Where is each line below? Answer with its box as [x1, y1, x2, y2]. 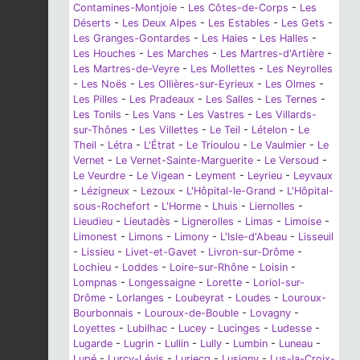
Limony [174, 230, 209, 243]
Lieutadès [124, 215, 170, 227]
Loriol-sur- [253, 276, 305, 288]
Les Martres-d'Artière [220, 47, 324, 59]
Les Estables [208, 16, 270, 29]
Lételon [252, 123, 287, 136]
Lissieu [81, 245, 114, 258]
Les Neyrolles [267, 62, 333, 75]
